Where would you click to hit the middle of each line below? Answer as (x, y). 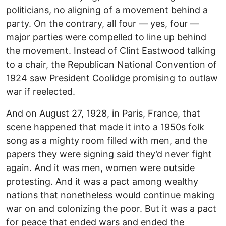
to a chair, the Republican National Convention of (111, 65)
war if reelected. (41, 92)
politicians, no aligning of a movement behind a (107, 10)
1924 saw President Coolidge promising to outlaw (112, 78)
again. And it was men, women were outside (100, 168)
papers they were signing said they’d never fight (109, 154)
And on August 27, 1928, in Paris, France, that (103, 114)
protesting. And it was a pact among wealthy (102, 182)
